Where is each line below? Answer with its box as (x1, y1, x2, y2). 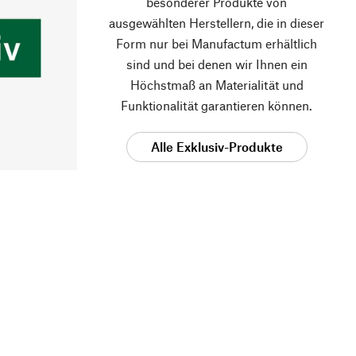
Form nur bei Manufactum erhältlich (116, 36, 317, 52)
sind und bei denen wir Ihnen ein (126, 56, 308, 72)
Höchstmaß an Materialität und (130, 77, 304, 93)
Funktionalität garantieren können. (121, 98, 312, 114)
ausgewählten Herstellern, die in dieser (109, 15, 324, 31)
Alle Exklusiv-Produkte (150, 139, 283, 155)
